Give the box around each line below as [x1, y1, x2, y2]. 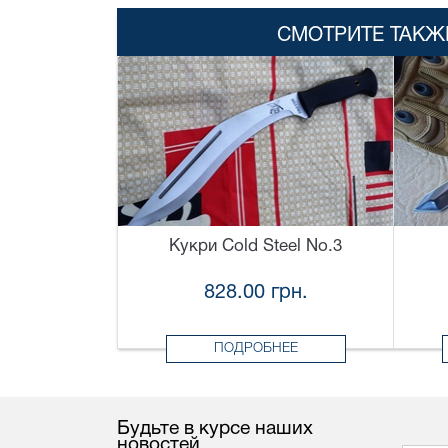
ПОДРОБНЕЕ [213, 342, 298, 356]
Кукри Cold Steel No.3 [169, 239, 342, 255]
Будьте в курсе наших [117, 420, 313, 439]
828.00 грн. [203, 284, 308, 303]
